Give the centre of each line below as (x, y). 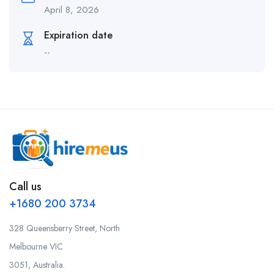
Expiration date (78, 35)
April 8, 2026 (72, 10)
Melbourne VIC (36, 247)
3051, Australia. (37, 265)
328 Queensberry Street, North (65, 228)
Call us (25, 187)
